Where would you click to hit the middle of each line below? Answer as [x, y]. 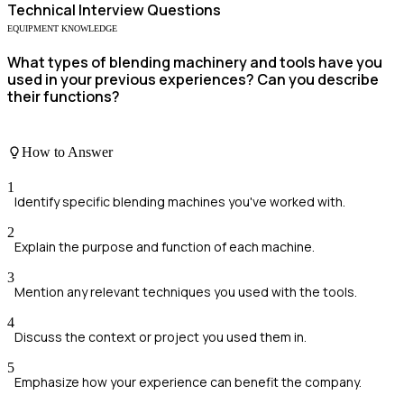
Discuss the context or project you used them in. [161, 337]
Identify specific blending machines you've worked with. [180, 202]
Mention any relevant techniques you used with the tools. [186, 292]
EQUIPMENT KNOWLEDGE [62, 29]
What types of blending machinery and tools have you [195, 63]
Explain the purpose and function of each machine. [165, 247]
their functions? [64, 97]
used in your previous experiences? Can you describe [193, 80]
